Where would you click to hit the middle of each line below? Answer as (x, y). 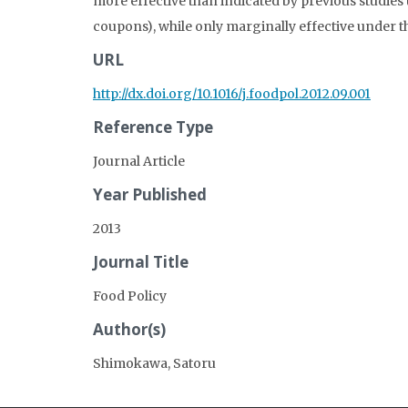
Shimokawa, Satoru (154, 363)
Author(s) (129, 329)
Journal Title (141, 261)
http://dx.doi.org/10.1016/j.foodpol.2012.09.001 (232, 93)
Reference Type (153, 127)
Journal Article (139, 161)
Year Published (150, 194)
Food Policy (130, 296)
